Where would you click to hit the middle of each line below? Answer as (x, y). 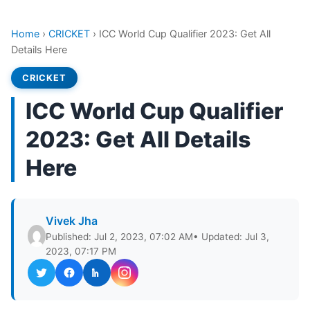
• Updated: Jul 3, (231, 237)
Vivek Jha (71, 221)
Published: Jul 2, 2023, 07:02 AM (119, 237)
